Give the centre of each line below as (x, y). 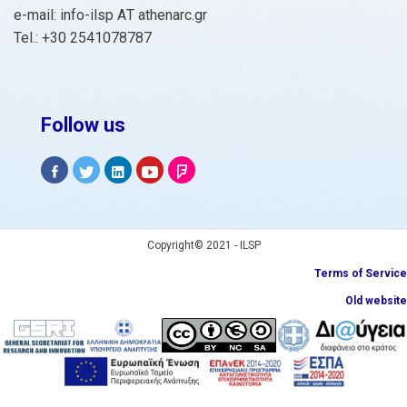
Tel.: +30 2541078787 (83, 38)
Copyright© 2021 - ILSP (203, 245)
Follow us (83, 125)
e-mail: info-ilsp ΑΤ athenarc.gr (110, 15)
